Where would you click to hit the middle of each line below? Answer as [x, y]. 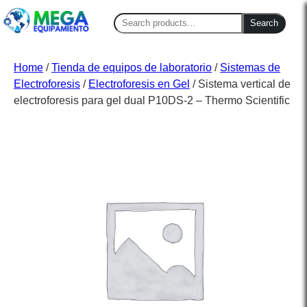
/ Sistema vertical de [240, 84]
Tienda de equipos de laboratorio [132, 68]
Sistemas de [250, 68]
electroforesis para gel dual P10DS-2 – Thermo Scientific [152, 101]
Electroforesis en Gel [139, 84]
